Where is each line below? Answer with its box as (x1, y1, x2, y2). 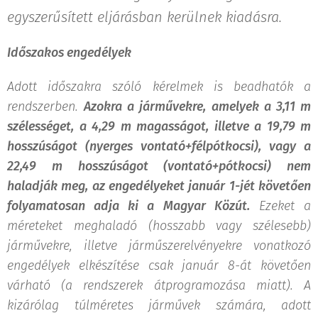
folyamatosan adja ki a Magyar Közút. (7, 197, 250, 214)
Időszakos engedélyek (7, 44, 131, 60)
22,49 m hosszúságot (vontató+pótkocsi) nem (7, 158, 311, 174)
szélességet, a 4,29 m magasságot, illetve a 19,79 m (7, 118, 311, 134)
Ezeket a (249, 197, 312, 214)
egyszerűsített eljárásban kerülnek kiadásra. (7, 8, 282, 26)
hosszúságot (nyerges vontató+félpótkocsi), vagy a (7, 138, 311, 154)
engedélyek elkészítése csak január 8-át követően (7, 257, 311, 273)
